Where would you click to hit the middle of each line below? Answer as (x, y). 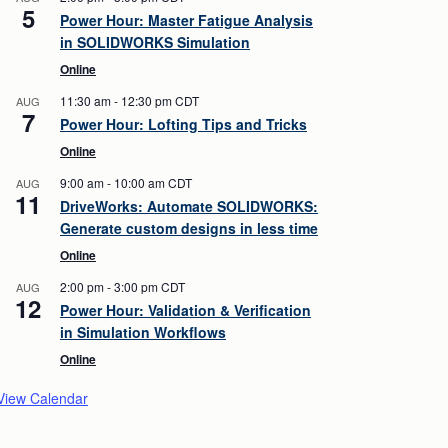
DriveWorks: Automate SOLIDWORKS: (189, 206)
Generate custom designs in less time (189, 228)
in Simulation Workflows (143, 332)
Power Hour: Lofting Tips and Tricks (183, 124)
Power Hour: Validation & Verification (185, 310)
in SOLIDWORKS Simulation (155, 42)
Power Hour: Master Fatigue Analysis (186, 20)
